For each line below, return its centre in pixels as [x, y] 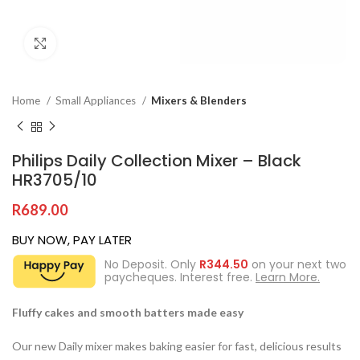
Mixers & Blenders [199, 100]
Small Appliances [97, 100]
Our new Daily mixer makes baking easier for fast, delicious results [177, 346]
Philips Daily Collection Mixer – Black [157, 160]
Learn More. [288, 277]
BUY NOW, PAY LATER [72, 239]
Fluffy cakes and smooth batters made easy [128, 312]
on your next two [297, 264]
